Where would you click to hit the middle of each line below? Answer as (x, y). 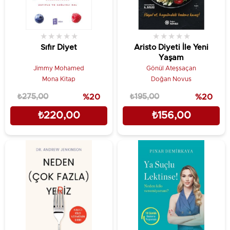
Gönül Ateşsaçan (171, 68)
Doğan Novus (171, 79)
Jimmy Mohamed (59, 68)
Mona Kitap (59, 79)
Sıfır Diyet (59, 47)
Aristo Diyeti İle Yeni (171, 47)
